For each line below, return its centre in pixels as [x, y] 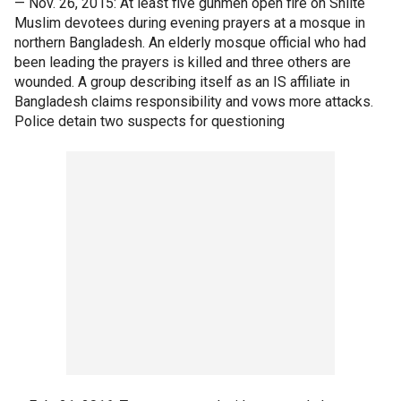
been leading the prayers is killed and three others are [183, 62]
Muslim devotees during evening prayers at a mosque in [190, 23]
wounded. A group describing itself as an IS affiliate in [182, 82]
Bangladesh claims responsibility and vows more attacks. [194, 102]
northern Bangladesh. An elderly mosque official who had [190, 43]
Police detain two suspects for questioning [149, 121]
